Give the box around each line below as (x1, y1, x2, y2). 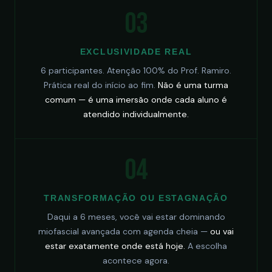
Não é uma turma (158, 80, 228, 90)
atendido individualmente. (83, 109, 189, 120)
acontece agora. (103, 255, 169, 266)
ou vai (210, 226, 234, 237)
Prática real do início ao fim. (44, 80, 158, 90)
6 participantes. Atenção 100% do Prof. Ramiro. (41, 65, 231, 76)
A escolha (185, 240, 227, 251)
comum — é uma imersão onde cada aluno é (45, 94, 227, 105)
